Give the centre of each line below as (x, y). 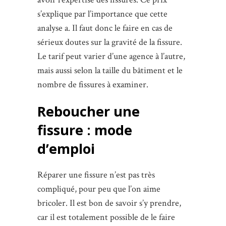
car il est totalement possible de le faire (106, 217)
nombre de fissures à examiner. (93, 85)
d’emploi (66, 149)
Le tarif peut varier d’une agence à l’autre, (111, 56)
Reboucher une (89, 111)
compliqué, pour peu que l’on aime (99, 189)
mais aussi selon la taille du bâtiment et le (110, 71)
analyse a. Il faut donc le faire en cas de (105, 28)
